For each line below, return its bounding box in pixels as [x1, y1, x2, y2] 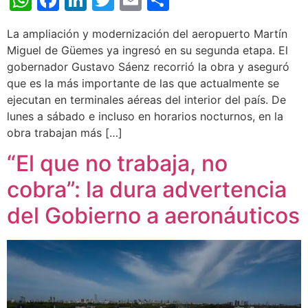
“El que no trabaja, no [7, 150, 228, 177]
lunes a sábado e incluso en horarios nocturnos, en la [7, 109, 283, 123]
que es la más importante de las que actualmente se [7, 76, 279, 90]
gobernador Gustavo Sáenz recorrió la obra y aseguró [7, 59, 289, 74]
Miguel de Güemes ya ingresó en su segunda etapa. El [7, 43, 288, 57]
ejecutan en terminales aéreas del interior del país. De [7, 92, 286, 107]
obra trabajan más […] [7, 125, 122, 140]
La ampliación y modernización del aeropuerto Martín [7, 26, 287, 41]
